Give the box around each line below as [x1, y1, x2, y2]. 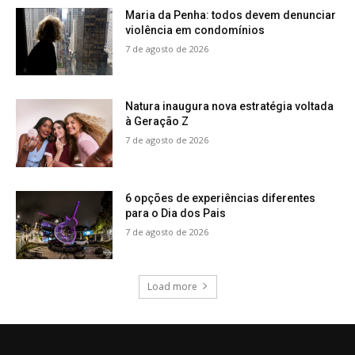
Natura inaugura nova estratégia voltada [125, 100, 334, 113]
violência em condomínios [125, 23, 265, 36]
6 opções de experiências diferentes [125, 192, 316, 204]
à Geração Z [125, 115, 189, 128]
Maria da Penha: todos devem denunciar [125, 8, 337, 21]
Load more [147, 279, 197, 293]
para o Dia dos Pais [125, 207, 227, 219]
